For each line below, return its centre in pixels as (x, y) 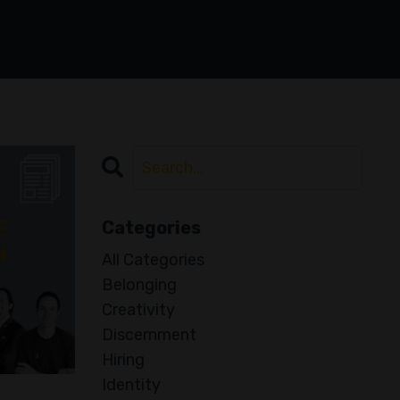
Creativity (138, 310)
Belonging (139, 285)
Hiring (123, 360)
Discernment (149, 335)
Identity (131, 385)
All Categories (153, 260)
